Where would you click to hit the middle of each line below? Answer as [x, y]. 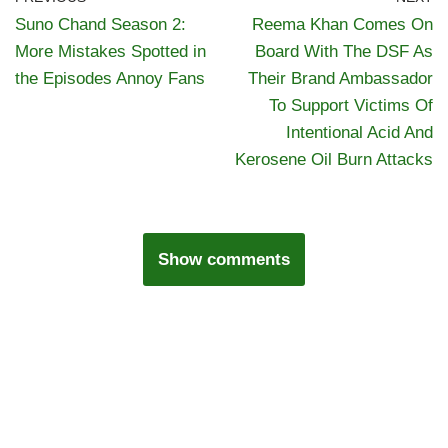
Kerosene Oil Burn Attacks [334, 159]
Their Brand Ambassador [340, 78]
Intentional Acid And [359, 132]
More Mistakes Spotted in [110, 51]
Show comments [224, 259]
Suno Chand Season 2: [100, 24]
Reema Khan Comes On [342, 24]
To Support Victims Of [351, 105]
